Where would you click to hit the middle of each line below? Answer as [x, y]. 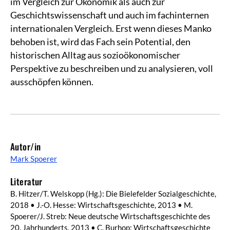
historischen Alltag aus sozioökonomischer [95, 55]
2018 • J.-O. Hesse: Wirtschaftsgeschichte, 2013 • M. [101, 205]
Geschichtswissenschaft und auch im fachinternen [110, 15]
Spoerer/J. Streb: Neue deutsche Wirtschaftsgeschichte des [110, 216]
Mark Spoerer [34, 158]
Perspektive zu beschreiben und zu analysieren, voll [112, 68]
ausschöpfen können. [52, 81]
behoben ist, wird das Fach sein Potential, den [100, 41]
